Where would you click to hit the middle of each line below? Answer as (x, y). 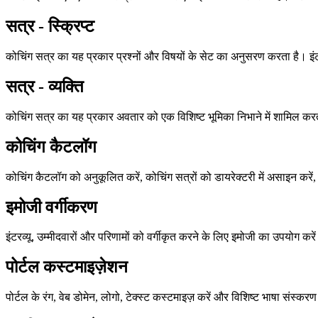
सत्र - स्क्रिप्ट (50, 27)
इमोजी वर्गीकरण (51, 207)
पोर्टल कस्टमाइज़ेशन (67, 267)
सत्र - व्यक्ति (45, 86)
